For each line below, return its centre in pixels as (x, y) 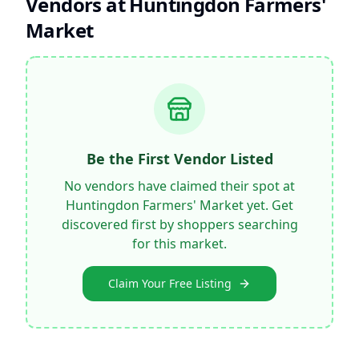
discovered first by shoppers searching (179, 224)
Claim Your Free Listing (170, 283)
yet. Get (268, 205)
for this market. (179, 244)
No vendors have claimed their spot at (179, 186)
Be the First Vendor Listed (179, 159)
